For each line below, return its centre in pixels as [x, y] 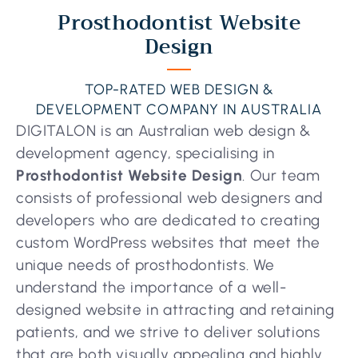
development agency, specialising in [146, 153]
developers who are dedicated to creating [169, 221]
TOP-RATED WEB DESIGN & [179, 90]
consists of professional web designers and [169, 198]
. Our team [281, 176]
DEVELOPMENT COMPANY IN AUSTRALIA [179, 110]
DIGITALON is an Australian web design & [163, 131]
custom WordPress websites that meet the [168, 243]
